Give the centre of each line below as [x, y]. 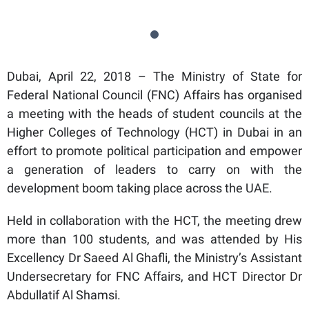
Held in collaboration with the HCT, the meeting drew [154, 221]
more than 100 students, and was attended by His [154, 239]
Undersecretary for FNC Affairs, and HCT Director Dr [154, 277]
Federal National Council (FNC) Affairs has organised [154, 95]
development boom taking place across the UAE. [140, 188]
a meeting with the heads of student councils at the [154, 114]
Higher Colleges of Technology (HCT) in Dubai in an [154, 132]
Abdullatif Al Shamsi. [64, 295]
